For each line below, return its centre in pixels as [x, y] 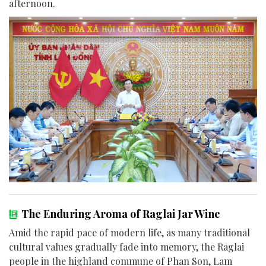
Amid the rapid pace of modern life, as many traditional [129, 232]
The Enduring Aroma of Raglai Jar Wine [121, 213]
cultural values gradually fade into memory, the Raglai [126, 246]
